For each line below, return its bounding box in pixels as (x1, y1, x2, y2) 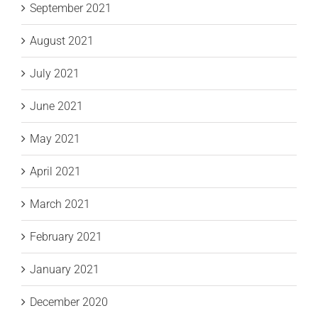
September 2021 (30, 1, 111, 16)
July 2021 (30, 67, 79, 81)
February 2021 (30, 230, 102, 244)
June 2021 (30, 99, 83, 114)
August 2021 (30, 34, 94, 48)
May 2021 (30, 132, 80, 146)
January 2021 (30, 263, 99, 277)
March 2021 (30, 197, 90, 212)
